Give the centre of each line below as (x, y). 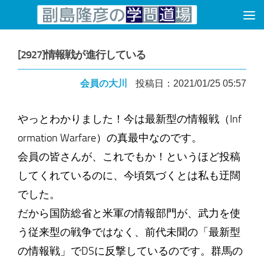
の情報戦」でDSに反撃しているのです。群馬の (130, 251)
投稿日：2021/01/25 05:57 (191, 83)
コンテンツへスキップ (69, 18)
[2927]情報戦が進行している (82, 55)
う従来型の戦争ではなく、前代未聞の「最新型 (129, 232)
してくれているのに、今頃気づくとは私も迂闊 (129, 176)
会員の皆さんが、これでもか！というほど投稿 (129, 157)
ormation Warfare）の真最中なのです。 (110, 138)
